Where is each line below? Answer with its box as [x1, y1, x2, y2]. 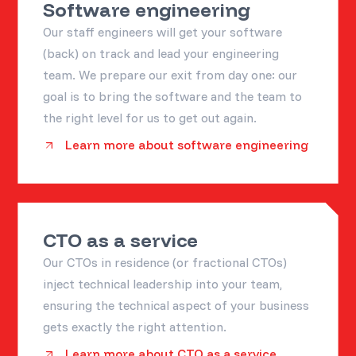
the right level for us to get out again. [43, 109, 257, 126]
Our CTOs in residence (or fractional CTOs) [43, 253, 288, 270]
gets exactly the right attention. [43, 318, 227, 335]
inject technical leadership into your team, [43, 275, 283, 292]
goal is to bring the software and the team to [43, 87, 303, 104]
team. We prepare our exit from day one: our [43, 66, 298, 83]
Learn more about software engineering [65, 137, 309, 153]
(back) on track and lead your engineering [43, 44, 280, 61]
